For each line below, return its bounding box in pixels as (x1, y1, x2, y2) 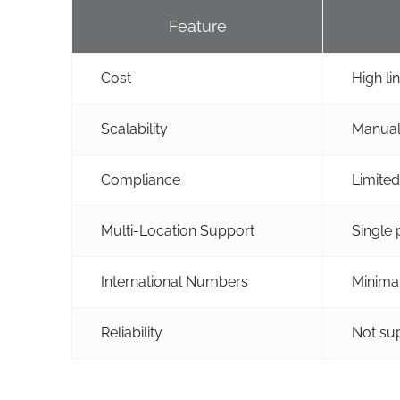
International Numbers (101, 273, 248, 290)
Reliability (101, 324, 162, 341)
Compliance (101, 171, 180, 188)
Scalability (101, 121, 168, 137)
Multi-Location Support (101, 222, 254, 239)
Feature (168, 17, 227, 36)
